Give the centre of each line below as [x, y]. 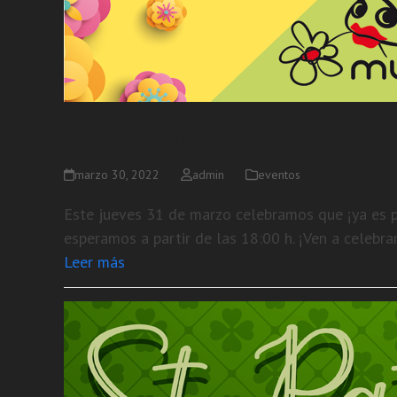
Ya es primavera [197, 138]
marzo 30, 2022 [117, 175]
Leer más [94, 262]
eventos [279, 175]
